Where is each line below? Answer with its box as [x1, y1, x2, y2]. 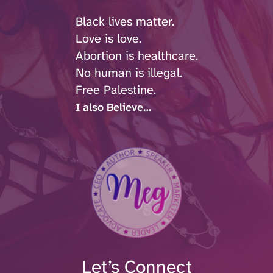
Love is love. [75, 30, 141, 47]
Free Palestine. [75, 82, 156, 98]
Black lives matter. [75, 13, 174, 30]
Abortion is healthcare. [75, 48, 198, 64]
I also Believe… [75, 100, 151, 115]
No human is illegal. [75, 65, 182, 81]
